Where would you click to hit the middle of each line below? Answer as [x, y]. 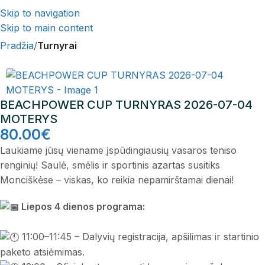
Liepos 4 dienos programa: [82, 206]
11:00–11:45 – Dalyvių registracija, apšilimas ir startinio [139, 237]
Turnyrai [57, 46]
